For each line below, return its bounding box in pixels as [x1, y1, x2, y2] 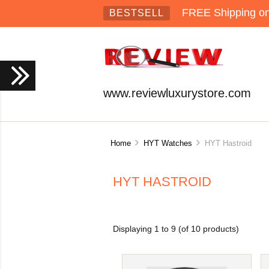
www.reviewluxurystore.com [103, 86, 251, 100]
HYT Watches [143, 138, 192, 148]
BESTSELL [109, 8, 164, 18]
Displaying [113, 225, 155, 234]
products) [201, 225, 240, 234]
